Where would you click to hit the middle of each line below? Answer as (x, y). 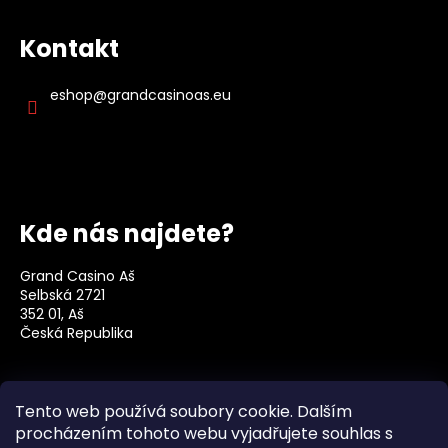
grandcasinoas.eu (169, 95)
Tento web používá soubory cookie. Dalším (183, 411)
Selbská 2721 (62, 295)
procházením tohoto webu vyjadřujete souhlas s (204, 433)
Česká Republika (76, 333)
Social (58, 395)
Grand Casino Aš (77, 276)
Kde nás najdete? (127, 234)
